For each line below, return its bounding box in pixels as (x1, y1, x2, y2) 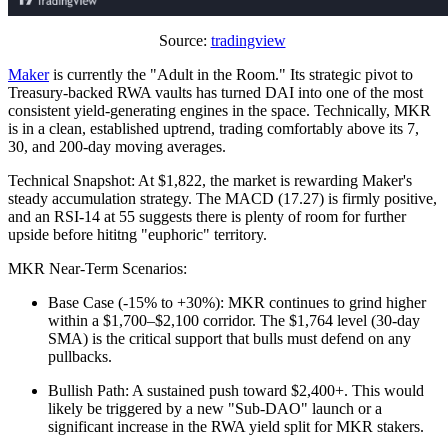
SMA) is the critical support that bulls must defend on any (48, 330, 411, 348)
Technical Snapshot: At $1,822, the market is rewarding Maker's (8, 172, 412, 190)
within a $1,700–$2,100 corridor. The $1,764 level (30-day (48, 312, 420, 330)
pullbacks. (48, 348, 112, 366)
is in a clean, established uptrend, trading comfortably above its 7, (8, 120, 419, 138)
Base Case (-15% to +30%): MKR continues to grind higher (48, 294, 426, 312)
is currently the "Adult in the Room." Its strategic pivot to (49, 66, 413, 84)
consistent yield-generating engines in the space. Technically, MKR (8, 102, 431, 120)
